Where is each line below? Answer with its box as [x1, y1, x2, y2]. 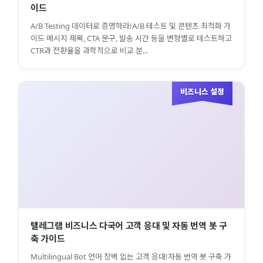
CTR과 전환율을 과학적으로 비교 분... [31, 45, 148, 56]
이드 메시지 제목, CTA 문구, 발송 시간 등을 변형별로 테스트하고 [31, 32, 232, 43]
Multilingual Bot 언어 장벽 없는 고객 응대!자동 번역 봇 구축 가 [31, 251, 231, 262]
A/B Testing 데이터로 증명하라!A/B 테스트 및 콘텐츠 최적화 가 [31, 20, 231, 31]
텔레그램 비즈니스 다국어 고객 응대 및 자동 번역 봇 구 [31, 219, 227, 231]
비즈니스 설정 [180, 86, 224, 97]
